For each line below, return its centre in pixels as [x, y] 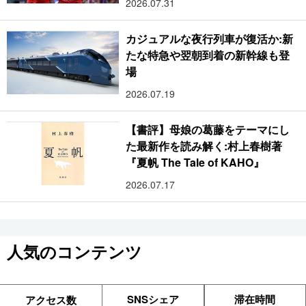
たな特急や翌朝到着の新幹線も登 [208, 55]
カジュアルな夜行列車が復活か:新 [210, 39]
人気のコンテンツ [74, 252]
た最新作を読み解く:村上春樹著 [204, 146]
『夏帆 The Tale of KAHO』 [195, 163]
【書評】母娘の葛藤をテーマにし [208, 130]
